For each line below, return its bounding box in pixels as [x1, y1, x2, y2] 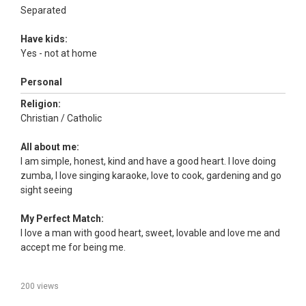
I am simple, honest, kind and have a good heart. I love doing [20, 156, 276, 167]
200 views [20, 281, 59, 291]
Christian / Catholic [20, 113, 104, 124]
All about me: [20, 141, 79, 152]
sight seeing [20, 184, 72, 195]
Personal [20, 76, 62, 87]
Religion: [20, 98, 61, 109]
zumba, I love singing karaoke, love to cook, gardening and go [20, 170, 281, 181]
